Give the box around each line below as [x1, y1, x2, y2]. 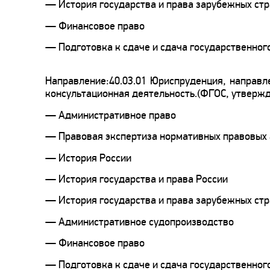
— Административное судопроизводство [45, 215, 234, 228]
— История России [45, 151, 131, 165]
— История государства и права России [45, 172, 228, 186]
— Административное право [45, 108, 176, 122]
